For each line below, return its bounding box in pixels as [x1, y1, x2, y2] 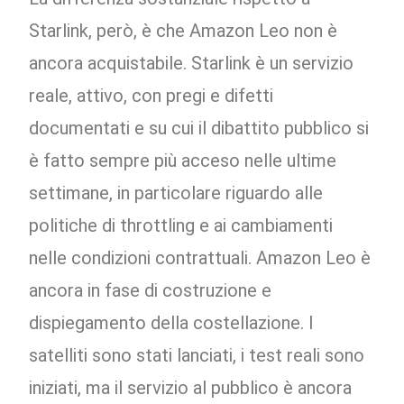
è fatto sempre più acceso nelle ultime [29, 150, 337, 172]
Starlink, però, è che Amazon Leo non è [29, 20, 338, 42]
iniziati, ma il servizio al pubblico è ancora [29, 377, 353, 399]
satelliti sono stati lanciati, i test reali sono [29, 344, 365, 367]
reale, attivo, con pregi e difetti [29, 85, 274, 107]
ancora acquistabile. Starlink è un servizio [29, 52, 354, 75]
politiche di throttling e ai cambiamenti [29, 215, 334, 237]
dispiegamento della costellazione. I [29, 312, 315, 335]
